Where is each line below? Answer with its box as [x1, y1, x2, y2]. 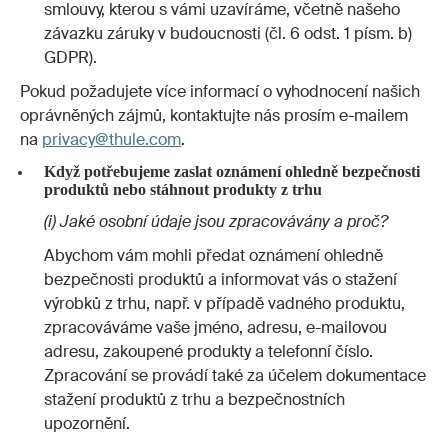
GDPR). [44, 46, 99, 68]
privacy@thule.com [42, 129, 181, 151]
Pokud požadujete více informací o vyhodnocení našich [20, 81, 420, 103]
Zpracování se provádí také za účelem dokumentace [44, 365, 426, 387]
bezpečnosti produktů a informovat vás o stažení [44, 269, 397, 291]
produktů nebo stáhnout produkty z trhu [43, 181, 322, 199]
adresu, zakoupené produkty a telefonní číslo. [44, 341, 373, 363]
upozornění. [44, 413, 130, 435]
